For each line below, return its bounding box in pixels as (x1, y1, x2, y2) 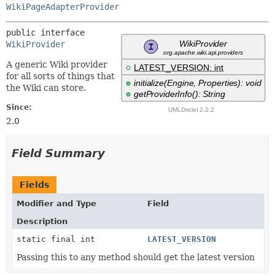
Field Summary (12, 147, 105, 160)
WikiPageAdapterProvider (6, 2, 119, 12)
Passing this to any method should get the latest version (17, 252, 255, 262)
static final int (17, 234, 95, 244)
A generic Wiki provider (6, 60, 107, 69)
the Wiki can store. (6, 83, 86, 93)
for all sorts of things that (6, 71, 115, 81)
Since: (6, 103, 32, 112)
